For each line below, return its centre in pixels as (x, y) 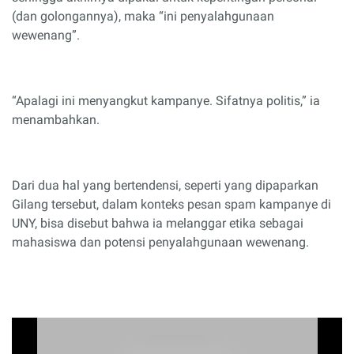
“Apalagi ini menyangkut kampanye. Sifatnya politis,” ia (166, 100)
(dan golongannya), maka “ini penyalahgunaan (143, 16)
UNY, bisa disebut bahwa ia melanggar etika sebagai (158, 223)
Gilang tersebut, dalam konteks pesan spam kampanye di (171, 204)
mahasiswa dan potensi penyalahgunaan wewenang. (160, 242)
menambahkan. (56, 119)
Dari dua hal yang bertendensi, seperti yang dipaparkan (165, 185)
